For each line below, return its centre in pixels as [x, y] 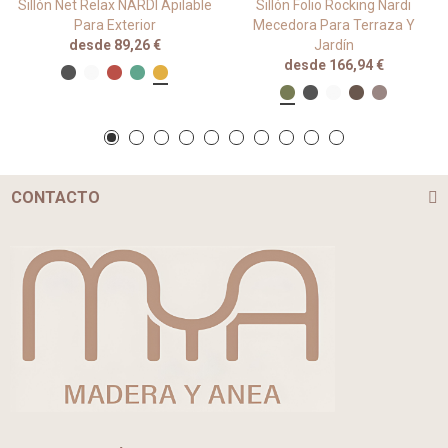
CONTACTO [55, 197]
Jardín [333, 44]
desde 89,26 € [114, 44]
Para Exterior [114, 24]
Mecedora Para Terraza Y [333, 24]
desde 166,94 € [333, 64]
